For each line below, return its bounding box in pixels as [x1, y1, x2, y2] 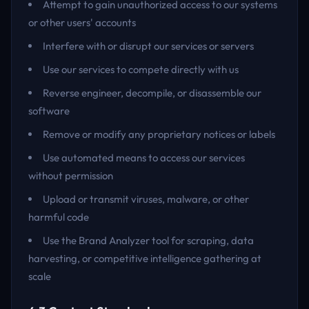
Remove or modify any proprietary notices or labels [43, 128, 275, 141]
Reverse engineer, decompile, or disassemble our [43, 86, 261, 99]
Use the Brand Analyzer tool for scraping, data [43, 234, 254, 247]
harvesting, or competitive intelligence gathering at [28, 252, 261, 265]
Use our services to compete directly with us [43, 63, 239, 76]
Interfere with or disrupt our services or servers [43, 39, 254, 52]
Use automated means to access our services [43, 151, 245, 164]
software [28, 104, 70, 117]
